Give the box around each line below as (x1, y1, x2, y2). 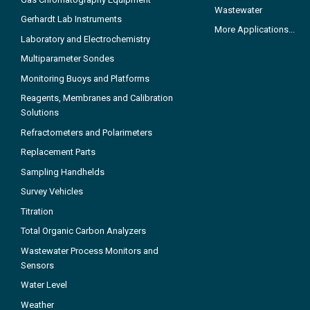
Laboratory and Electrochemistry (21, 33, 150, 44)
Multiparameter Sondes (21, 53, 114, 64)
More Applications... (215, 24, 295, 35)
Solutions (21, 107, 59, 118)
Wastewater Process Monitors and (21, 245, 158, 256)
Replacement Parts (21, 147, 95, 158)
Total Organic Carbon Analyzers (21, 226, 146, 237)
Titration (21, 206, 53, 217)
